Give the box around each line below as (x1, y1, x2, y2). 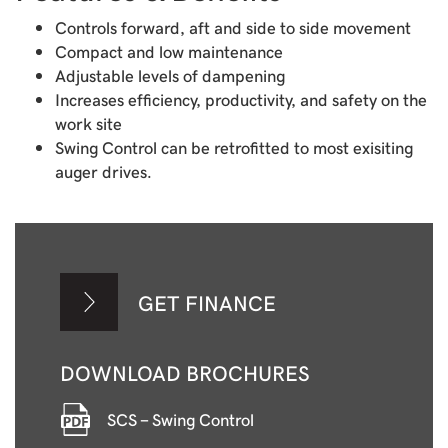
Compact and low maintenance (55, 39, 283, 64)
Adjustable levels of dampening (55, 63, 285, 88)
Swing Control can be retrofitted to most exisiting (55, 135, 413, 160)
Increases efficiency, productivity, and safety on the (55, 87, 427, 112)
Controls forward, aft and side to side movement (55, 15, 411, 40)
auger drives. (55, 159, 152, 184)
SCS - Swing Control (107, 406, 255, 431)
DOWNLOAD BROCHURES (60, 358, 310, 388)
